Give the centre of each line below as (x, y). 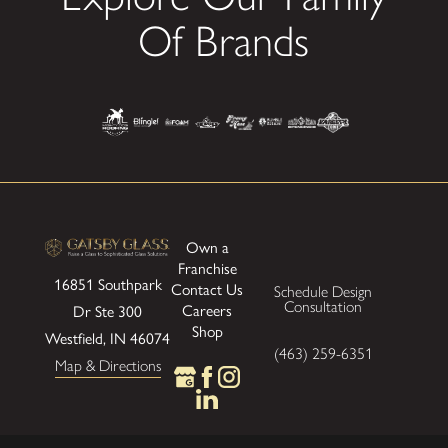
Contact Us (207, 289)
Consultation (323, 307)
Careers (207, 310)
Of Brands (224, 41)
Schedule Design (323, 292)
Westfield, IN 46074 (108, 337)
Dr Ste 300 (108, 310)
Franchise (207, 268)
